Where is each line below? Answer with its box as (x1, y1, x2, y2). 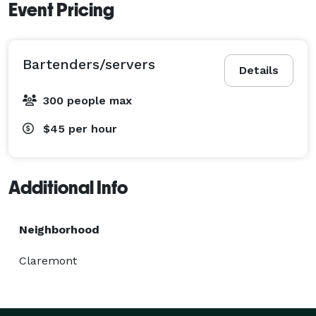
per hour (68, 121, 117, 135)
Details (239, 63, 279, 77)
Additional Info (8, 176, 128, 198)
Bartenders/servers (23, 55, 155, 73)
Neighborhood (19, 222, 99, 236)
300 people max (43, 93, 132, 107)
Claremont (19, 253, 77, 267)
